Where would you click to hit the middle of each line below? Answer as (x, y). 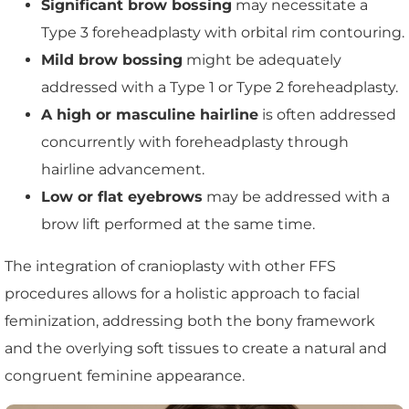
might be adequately (262, 60)
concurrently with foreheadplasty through (195, 142)
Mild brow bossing (112, 60)
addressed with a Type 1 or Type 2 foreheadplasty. (220, 88)
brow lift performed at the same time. (178, 225)
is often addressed (327, 115)
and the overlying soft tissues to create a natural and (196, 349)
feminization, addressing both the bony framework (190, 321)
